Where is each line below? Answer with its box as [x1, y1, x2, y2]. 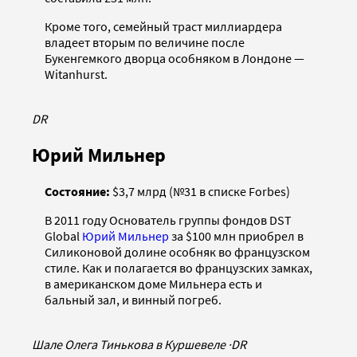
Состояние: [45, 183, 110, 200]
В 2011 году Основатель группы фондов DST [45, 212, 292, 229]
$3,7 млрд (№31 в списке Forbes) [110, 183, 290, 200]
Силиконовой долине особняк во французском [45, 244, 310, 261]
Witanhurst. [45, 66, 108, 83]
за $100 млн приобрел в [169, 228, 304, 245]
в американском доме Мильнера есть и [45, 276, 262, 292]
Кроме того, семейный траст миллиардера [45, 18, 282, 35]
